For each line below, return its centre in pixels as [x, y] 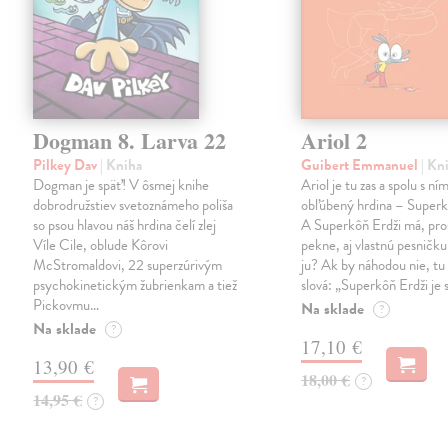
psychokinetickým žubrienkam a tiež [135, 285]
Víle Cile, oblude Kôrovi [101, 245]
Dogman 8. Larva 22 [130, 141]
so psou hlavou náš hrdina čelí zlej [125, 225]
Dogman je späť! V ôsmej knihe [121, 185]
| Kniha [121, 165]
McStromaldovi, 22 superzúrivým [128, 265]
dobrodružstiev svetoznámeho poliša [133, 205]
